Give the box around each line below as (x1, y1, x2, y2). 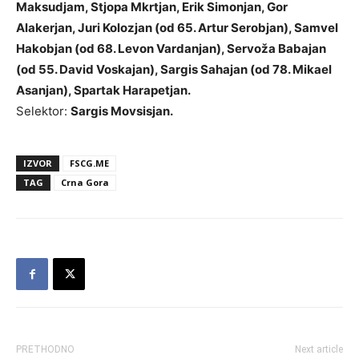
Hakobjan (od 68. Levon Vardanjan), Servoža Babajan (16, 41, 326, 56)
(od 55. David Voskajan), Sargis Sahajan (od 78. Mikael (16, 62, 332, 77)
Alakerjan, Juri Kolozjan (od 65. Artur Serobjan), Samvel (16, 20, 338, 35)
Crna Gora (61, 176, 109, 188)
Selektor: (16, 103, 71, 119)
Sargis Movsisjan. (71, 103, 173, 119)
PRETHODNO (16, 344, 75, 355)
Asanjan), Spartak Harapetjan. (16, 83, 191, 98)
